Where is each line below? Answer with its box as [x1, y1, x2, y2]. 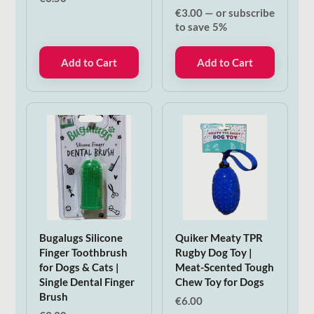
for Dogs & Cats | [39, 260, 119, 273]
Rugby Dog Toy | [175, 245, 253, 259]
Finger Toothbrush [39, 245, 128, 259]
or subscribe [214, 6, 275, 20]
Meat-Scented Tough [175, 260, 275, 273]
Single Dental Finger [39, 275, 135, 288]
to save [175, 20, 212, 34]
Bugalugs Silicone [39, 231, 123, 244]
